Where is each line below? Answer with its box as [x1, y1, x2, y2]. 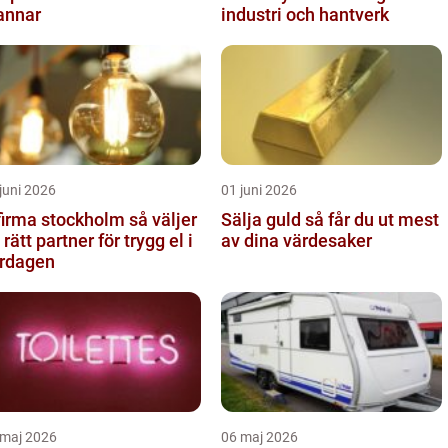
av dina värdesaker [221, 229, 372, 251]
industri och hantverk [221, 3, 389, 25]
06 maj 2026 [221, 428, 298, 445]
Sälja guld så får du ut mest [221, 208, 305, 230]
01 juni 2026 [221, 181, 297, 198]
